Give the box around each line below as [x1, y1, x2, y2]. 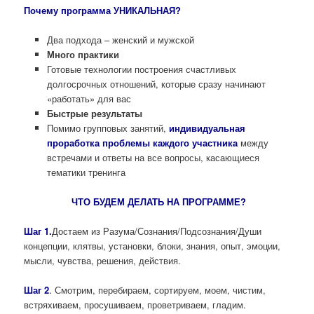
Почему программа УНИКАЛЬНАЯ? [24, 3, 182, 17]
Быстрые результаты [46, 106, 142, 120]
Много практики [46, 47, 119, 61]
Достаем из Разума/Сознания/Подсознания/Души [52, 224, 262, 238]
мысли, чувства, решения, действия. [24, 253, 182, 267]
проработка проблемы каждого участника [46, 135, 238, 149]
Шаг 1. [24, 224, 53, 238]
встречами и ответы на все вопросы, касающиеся [46, 150, 259, 164]
